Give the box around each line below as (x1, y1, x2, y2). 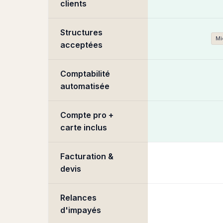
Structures (60, 27, 103, 37)
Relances (60, 193, 97, 203)
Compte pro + (60, 110, 113, 120)
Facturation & (60, 151, 113, 161)
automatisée (60, 81, 110, 91)
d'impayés (60, 205, 101, 215)
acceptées (60, 40, 103, 50)
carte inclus (60, 122, 107, 132)
